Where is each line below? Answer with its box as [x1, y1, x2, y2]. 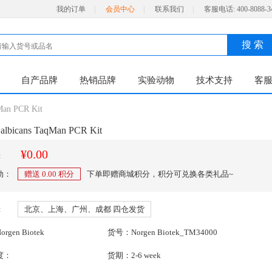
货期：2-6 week [107, 251, 161, 260]
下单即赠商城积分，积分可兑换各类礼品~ [87, 169, 233, 178]
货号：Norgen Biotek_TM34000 [107, 228, 217, 237]
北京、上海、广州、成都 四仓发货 [24, 205, 144, 214]
